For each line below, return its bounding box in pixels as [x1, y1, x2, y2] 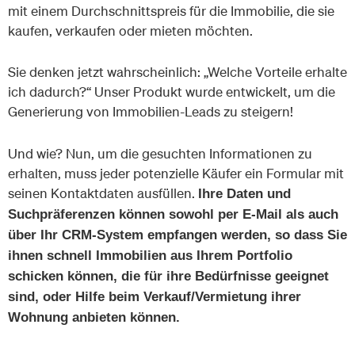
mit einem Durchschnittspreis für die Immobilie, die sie [8, 2, 334, 19]
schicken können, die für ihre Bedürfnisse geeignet [8, 269, 329, 284]
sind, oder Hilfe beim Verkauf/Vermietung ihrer [8, 289, 301, 305]
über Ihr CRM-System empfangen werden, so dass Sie [8, 227, 347, 243]
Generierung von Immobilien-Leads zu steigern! [8, 103, 293, 120]
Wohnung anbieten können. [8, 310, 180, 326]
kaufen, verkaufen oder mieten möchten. [8, 21, 253, 39]
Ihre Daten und [198, 186, 291, 202]
